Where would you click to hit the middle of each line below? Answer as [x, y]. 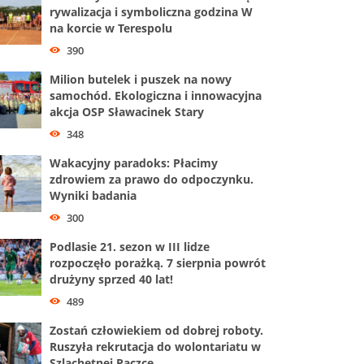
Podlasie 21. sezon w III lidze [130, 246]
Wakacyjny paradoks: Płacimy [134, 162]
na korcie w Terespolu [111, 28]
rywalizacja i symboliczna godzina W [151, 12]
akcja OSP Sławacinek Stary [127, 111]
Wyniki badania [93, 195]
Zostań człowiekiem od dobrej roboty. [156, 330]
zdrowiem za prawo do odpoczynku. [152, 179]
